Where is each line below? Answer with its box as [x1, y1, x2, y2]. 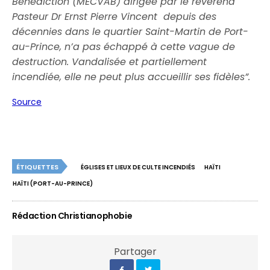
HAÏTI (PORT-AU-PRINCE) [13, 179, 93, 188]
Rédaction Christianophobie [12, 210, 133, 222]
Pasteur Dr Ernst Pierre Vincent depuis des [12, 10, 217, 24]
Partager [113, 245, 157, 259]
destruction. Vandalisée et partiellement [12, 55, 207, 69]
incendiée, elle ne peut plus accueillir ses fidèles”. [12, 70, 251, 84]
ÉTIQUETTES [16, 162, 58, 172]
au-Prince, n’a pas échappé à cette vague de [12, 40, 236, 54]
